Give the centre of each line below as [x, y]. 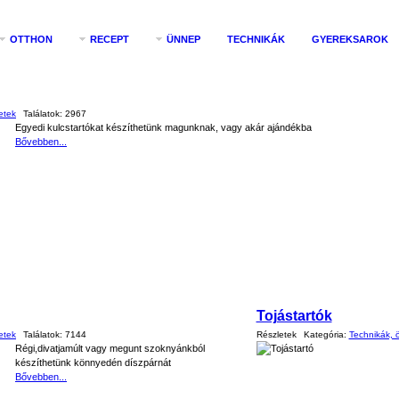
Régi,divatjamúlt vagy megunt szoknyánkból [110, 348]
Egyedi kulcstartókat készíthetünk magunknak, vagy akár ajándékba [163, 127]
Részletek [276, 334]
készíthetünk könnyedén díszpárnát [93, 362]
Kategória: [326, 334]
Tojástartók [294, 315]
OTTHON [31, 39]
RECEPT [110, 39]
